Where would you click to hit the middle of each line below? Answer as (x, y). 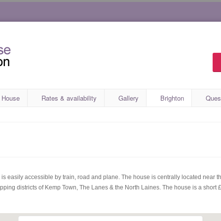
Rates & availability (69, 98)
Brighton (172, 98)
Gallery (129, 98)
